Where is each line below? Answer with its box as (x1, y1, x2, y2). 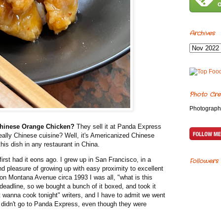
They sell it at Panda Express (74, 123, 161, 131)
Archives (189, 29, 215, 38)
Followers (189, 157, 218, 166)
